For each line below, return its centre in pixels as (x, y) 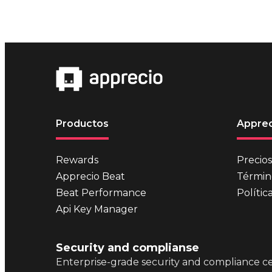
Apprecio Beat (90, 176)
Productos (82, 124)
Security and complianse (127, 247)
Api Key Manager (97, 209)
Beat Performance (101, 193)
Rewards (77, 160)
